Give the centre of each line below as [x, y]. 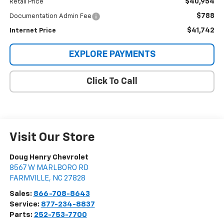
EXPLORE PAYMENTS [112, 55]
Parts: [21, 215]
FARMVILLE [29, 178]
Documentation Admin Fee [50, 16]
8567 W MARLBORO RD [49, 168]
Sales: [21, 194]
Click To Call [112, 82]
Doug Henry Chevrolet [49, 157]
